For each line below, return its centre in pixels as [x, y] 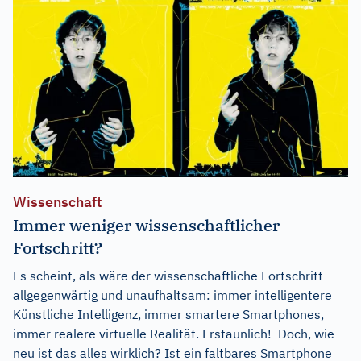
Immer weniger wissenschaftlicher [146, 225]
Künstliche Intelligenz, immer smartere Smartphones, [168, 314]
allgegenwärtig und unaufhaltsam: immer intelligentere [172, 295]
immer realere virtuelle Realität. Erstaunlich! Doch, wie [174, 333]
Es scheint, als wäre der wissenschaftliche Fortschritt [168, 275]
